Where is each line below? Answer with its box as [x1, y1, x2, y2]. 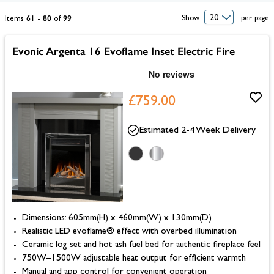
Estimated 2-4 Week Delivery [138, 126, 256, 136]
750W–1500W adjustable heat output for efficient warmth [22, 254, 246, 264]
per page [241, 15, 269, 23]
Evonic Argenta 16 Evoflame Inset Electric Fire [12, 45, 235, 58]
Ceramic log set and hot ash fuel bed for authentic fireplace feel [22, 240, 261, 250]
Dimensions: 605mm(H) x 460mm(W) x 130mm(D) [22, 213, 212, 223]
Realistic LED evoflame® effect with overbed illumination [22, 227, 237, 237]
